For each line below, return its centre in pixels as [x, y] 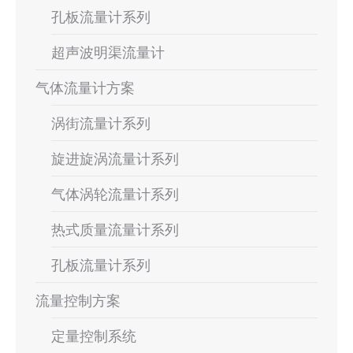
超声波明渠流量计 [108, 52]
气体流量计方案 [85, 87]
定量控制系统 [94, 336]
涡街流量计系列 [101, 123]
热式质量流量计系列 [115, 229]
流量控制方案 [78, 300]
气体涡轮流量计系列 [115, 194]
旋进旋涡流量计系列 [115, 158]
